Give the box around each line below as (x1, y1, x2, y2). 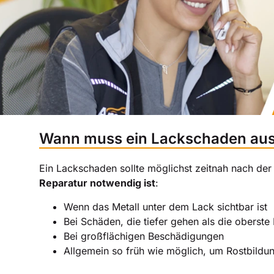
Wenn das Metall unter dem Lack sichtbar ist (64, 200, 267, 213)
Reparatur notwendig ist (39, 177, 155, 190)
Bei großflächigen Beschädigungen (64, 229, 224, 242)
